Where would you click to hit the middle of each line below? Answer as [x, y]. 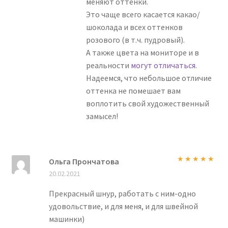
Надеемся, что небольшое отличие [149, 78]
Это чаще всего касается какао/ [143, 14]
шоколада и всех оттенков [135, 27]
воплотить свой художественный [148, 103]
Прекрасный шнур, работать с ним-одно [122, 194]
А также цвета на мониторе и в [143, 52]
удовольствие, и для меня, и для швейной [123, 206]
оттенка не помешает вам [134, 90]
